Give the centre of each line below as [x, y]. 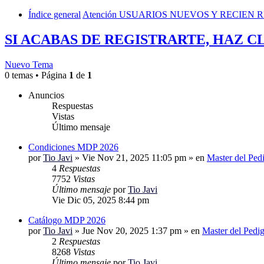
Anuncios [46, 95]
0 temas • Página [37, 75]
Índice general [55, 14]
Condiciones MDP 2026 [73, 147]
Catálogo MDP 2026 [67, 220]
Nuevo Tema [29, 64]
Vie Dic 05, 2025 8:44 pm [100, 200]
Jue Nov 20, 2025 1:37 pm [132, 230]
